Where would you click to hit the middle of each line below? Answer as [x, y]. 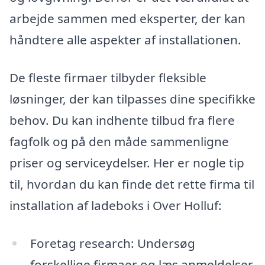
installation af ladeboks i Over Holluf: [116, 205]
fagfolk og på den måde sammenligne [119, 141]
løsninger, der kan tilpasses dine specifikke [132, 98]
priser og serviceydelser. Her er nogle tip [127, 162]
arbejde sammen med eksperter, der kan [127, 19]
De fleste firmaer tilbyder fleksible [108, 77]
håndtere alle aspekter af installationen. [125, 40]
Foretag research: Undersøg [112, 243]
